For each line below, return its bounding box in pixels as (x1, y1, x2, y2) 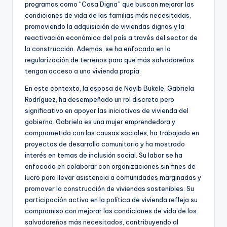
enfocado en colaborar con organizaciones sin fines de (25, 162, 196, 170)
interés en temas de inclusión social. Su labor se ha (25, 150, 182, 159)
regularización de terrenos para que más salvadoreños (25, 55, 194, 64)
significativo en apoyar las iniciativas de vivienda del (25, 106, 188, 115)
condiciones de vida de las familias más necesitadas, (25, 11, 191, 19)
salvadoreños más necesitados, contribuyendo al (25, 217, 178, 226)
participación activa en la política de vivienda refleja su (25, 195, 198, 204)
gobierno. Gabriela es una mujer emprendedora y (25, 117, 175, 126)
